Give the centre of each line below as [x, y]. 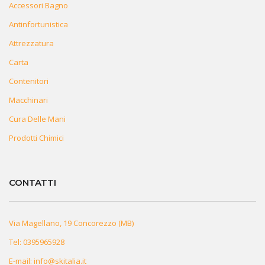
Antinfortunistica [38, 24]
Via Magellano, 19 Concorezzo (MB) [71, 223]
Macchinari [28, 100]
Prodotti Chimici [36, 138]
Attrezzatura [31, 43]
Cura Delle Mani [37, 119]
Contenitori [29, 81]
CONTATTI [33, 182]
